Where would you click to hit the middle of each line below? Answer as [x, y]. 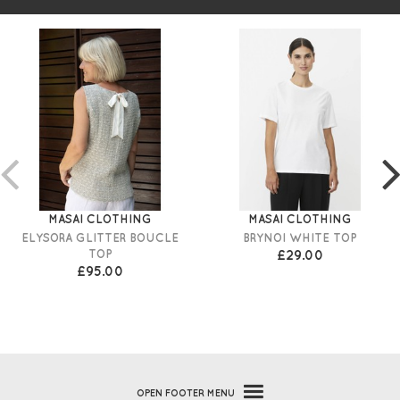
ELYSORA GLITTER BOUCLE [100, 238]
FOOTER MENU [199, 393]
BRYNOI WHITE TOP [300, 238]
